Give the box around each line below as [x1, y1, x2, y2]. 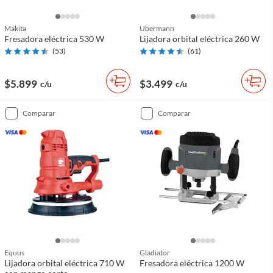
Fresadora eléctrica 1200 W [140, 258, 244, 268]
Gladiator [140, 248, 170, 257]
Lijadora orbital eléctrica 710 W [4, 258, 124, 268]
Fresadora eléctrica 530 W [4, 34, 104, 44]
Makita [4, 24, 26, 33]
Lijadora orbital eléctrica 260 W [140, 34, 260, 44]
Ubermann [140, 24, 174, 33]
